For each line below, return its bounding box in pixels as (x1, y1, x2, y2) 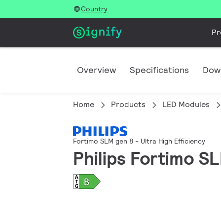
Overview (77, 64, 116, 75)
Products (111, 99, 146, 110)
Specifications (130, 64, 189, 75)
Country (81, 4, 108, 13)
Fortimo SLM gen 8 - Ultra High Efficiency (73, 137, 205, 146)
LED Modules (162, 99, 210, 110)
